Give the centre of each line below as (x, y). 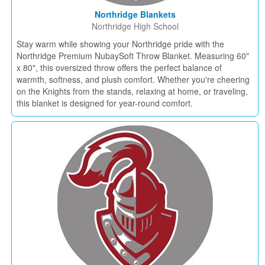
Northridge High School (135, 26)
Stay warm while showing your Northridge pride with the (120, 44)
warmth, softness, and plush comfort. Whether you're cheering (133, 79)
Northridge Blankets (135, 14)
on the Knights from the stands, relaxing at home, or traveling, (132, 91)
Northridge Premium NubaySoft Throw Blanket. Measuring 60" (133, 56)
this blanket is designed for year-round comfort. (105, 103)
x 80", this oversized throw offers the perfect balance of (119, 67)
